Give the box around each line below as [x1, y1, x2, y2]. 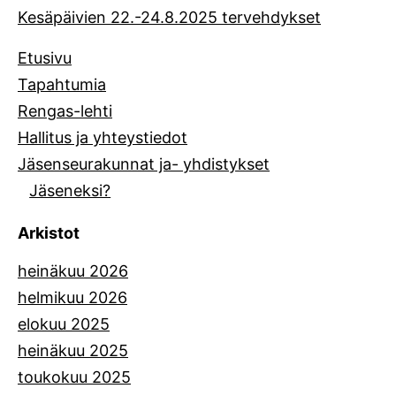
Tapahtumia [18, 74, 106, 94]
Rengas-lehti [18, 101, 112, 120]
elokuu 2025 [18, 314, 110, 333]
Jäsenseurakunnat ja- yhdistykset [18, 154, 270, 173]
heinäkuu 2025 [18, 340, 128, 360]
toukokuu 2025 [18, 367, 131, 386]
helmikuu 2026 [18, 287, 127, 307]
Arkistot [18, 223, 80, 242]
